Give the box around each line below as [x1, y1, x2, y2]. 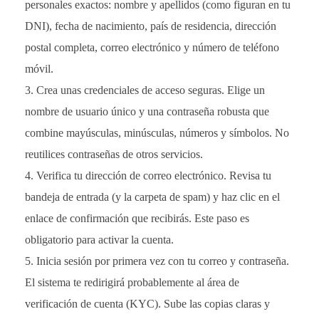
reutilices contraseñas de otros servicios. [25, 148, 203, 161]
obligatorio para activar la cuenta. [25, 234, 174, 246]
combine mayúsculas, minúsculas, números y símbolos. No [25, 127, 289, 140]
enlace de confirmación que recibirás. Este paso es [25, 212, 249, 225]
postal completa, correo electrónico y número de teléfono [25, 41, 279, 54]
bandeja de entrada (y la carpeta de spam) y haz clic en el [25, 191, 280, 204]
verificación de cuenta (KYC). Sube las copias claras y [25, 298, 270, 310]
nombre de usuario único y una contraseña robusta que [25, 105, 269, 118]
